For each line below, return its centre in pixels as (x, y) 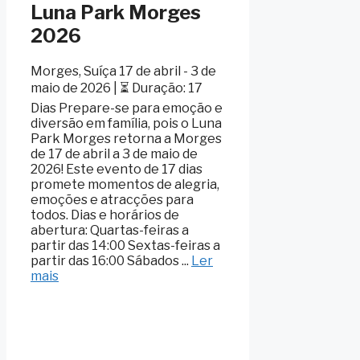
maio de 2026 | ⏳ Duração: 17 (117, 88)
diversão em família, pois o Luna (126, 123)
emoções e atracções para (112, 199)
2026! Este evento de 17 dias (117, 169)
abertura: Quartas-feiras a (110, 230)
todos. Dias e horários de (105, 215)
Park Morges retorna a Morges (126, 138)
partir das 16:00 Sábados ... (111, 260)
